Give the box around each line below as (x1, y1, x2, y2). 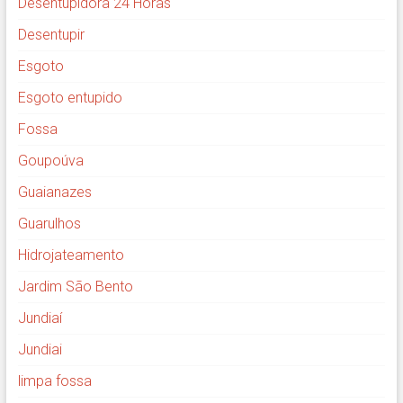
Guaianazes (17, 184, 92, 201)
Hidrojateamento (17, 246, 124, 264)
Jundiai (17, 341, 62, 359)
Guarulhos (17, 215, 81, 233)
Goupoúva (17, 152, 84, 170)
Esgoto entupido (17, 89, 122, 107)
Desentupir (17, 26, 85, 44)
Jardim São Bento (17, 278, 133, 296)
